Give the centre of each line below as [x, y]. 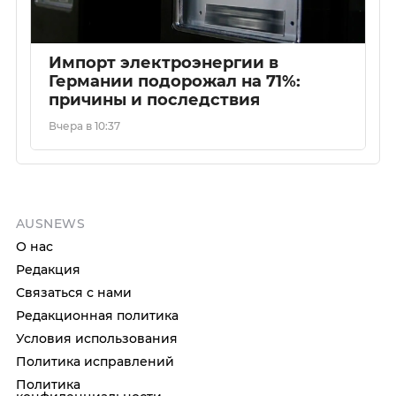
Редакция [48, 270]
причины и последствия [154, 100]
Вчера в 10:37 [84, 126]
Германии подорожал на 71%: [174, 82]
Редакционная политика [97, 316]
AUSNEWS [50, 224]
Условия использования [96, 339]
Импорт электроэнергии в [163, 63]
